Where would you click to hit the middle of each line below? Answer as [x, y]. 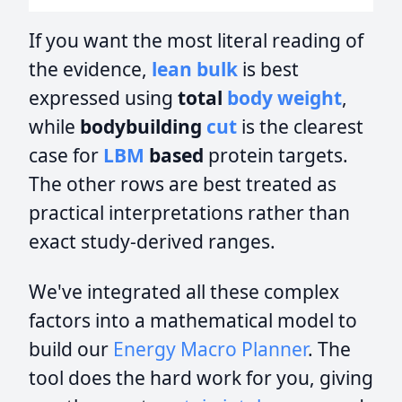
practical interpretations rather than [189, 213]
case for [66, 155]
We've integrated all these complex [184, 292]
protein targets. [276, 155]
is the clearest [300, 127]
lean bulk [195, 69]
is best [268, 69]
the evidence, [90, 69]
